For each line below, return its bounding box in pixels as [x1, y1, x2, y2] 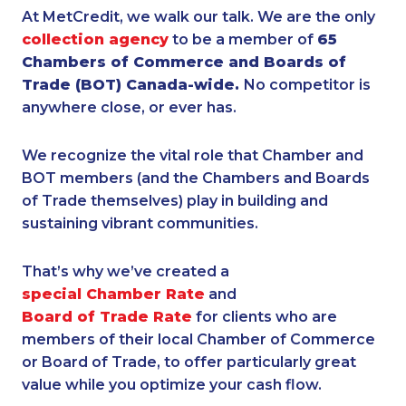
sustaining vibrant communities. [22, 215, 258, 232]
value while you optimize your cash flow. [22, 376, 322, 393]
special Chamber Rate [22, 285, 205, 303]
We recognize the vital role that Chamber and [22, 147, 363, 164]
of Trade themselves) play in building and [22, 192, 328, 209]
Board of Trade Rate [22, 308, 192, 325]
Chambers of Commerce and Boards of [22, 53, 346, 71]
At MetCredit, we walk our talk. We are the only [22, 8, 375, 25]
